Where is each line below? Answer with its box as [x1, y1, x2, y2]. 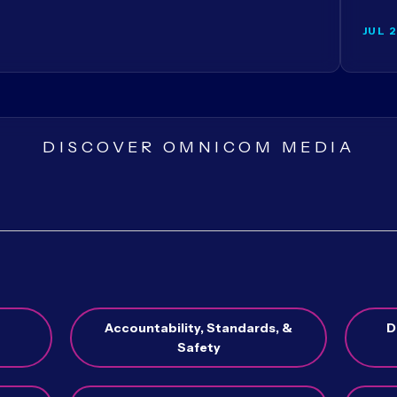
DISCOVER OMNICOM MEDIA [43, 136, 354, 157]
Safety [176, 339, 221, 355]
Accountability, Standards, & [105, 319, 292, 336]
